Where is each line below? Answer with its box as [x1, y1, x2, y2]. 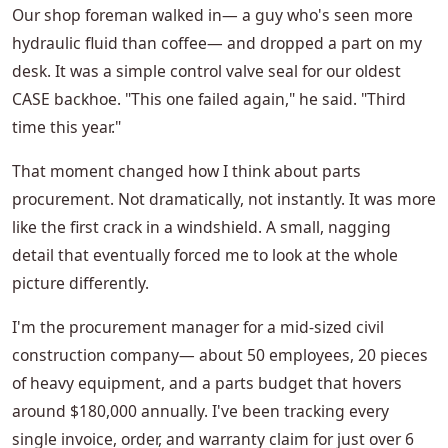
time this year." [12, 116, 121, 139]
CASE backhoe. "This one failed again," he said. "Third [12, 88, 406, 111]
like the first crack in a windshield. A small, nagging [12, 216, 391, 239]
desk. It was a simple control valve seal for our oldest [12, 60, 401, 83]
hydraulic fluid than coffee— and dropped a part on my [12, 32, 422, 55]
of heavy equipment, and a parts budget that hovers [12, 372, 402, 395]
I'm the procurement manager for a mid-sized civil [12, 316, 384, 339]
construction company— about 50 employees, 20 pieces [12, 344, 428, 367]
